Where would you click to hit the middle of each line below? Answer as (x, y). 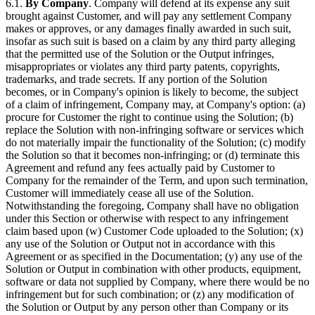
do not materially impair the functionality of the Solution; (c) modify (156, 142)
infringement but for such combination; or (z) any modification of (150, 294)
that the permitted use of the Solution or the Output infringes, (140, 54)
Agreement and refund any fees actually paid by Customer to (140, 168)
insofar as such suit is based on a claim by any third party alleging (150, 41)
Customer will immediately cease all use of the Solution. (130, 193)
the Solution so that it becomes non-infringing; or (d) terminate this (153, 155)
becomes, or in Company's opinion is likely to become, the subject (152, 92)
